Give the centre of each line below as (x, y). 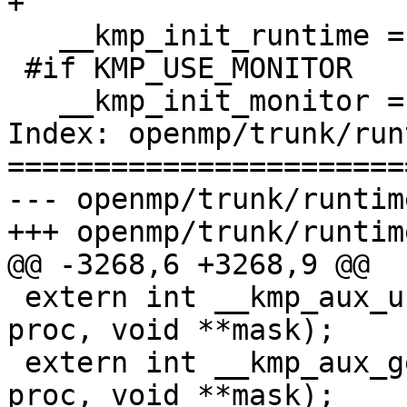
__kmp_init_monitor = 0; (33, 101)
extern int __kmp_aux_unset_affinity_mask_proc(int (16, 298)
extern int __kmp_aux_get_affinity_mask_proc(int (16, 363)
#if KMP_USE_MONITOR (16, 69)
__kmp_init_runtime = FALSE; (33, 36)
